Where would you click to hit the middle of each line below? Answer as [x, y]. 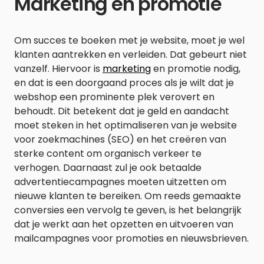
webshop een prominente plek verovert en [114, 97]
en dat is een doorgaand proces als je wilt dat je [124, 82]
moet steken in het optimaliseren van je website [126, 125]
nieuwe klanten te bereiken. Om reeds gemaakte [128, 196]
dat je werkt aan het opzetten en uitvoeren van [124, 224]
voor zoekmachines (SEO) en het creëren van [120, 139]
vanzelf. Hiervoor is [58, 68]
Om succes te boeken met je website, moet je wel [129, 40]
